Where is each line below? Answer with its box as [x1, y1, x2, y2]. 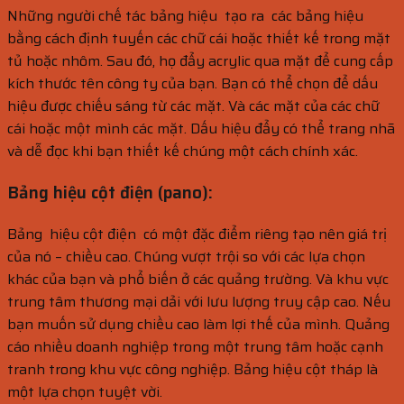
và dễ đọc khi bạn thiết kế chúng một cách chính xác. [7, 140, 358, 163]
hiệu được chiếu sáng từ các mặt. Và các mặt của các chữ [7, 95, 380, 118]
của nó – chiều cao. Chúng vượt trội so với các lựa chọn [7, 244, 365, 268]
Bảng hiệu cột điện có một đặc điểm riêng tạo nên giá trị [7, 222, 387, 245]
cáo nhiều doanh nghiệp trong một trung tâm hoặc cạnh [7, 335, 383, 358]
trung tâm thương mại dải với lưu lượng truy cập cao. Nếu [7, 289, 390, 313]
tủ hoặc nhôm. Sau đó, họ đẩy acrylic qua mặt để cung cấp [7, 50, 393, 73]
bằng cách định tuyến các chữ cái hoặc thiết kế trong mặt [7, 27, 390, 50]
